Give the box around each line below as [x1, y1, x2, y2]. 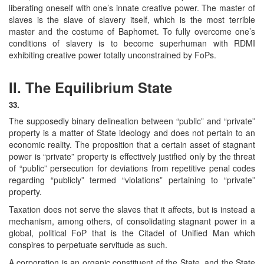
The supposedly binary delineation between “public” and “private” [9, 114, 255, 127]
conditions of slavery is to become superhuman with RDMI [9, 37, 255, 49]
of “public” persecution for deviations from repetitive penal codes [9, 161, 255, 174]
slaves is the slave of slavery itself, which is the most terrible [9, 13, 255, 25]
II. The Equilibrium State [9, 77, 172, 97]
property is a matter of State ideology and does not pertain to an [9, 126, 255, 138]
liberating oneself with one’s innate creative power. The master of [9, 1, 255, 14]
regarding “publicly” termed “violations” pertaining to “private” [9, 173, 255, 186]
